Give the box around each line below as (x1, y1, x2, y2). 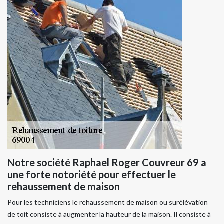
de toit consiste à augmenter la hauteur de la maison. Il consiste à (7, 209, 211, 218)
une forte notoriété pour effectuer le (7, 168, 176, 180)
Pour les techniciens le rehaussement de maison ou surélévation (7, 197, 208, 206)
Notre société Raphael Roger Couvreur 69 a (7, 156, 206, 168)
